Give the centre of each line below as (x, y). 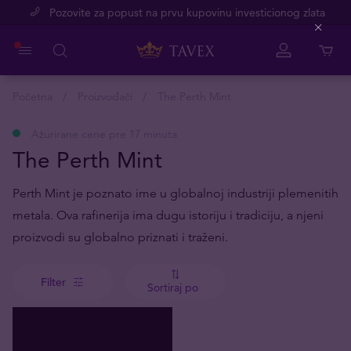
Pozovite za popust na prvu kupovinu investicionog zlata (187, 13)
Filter (53, 282)
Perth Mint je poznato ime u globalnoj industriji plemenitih (175, 193)
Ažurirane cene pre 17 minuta (104, 134)
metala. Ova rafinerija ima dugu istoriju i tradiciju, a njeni (168, 215)
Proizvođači (105, 96)
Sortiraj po (173, 288)
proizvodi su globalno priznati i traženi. (120, 237)
